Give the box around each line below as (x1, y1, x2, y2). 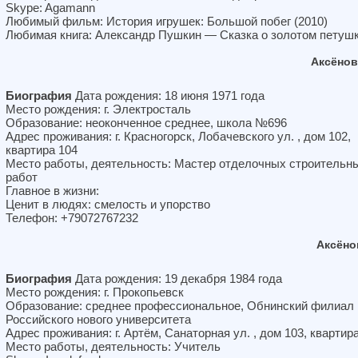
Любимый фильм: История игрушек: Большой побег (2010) (6, 14, 328, 28)
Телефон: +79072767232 (6, 211, 138, 225)
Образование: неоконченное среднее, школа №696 (6, 116, 287, 129)
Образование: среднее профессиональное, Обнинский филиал (6, 299, 354, 312)
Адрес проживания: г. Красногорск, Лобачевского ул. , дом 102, (6, 129, 351, 143)
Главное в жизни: (6, 184, 99, 197)
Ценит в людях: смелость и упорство (6, 197, 210, 211)
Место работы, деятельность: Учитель (6, 340, 221, 353)
